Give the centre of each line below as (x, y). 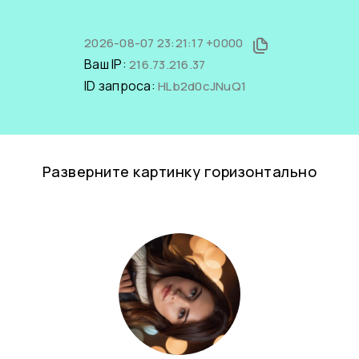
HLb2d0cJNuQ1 (202, 86)
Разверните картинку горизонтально (179, 171)
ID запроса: (121, 86)
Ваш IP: (107, 64)
